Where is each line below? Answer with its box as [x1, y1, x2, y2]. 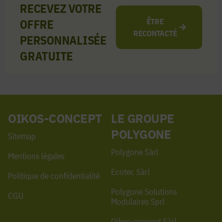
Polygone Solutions [111, 186, 177, 197]
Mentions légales [8, 151, 64, 162]
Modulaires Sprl [111, 196, 165, 207]
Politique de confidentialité [8, 170, 100, 181]
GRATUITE [20, 48, 73, 64]
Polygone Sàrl [111, 147, 158, 158]
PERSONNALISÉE [20, 32, 107, 48]
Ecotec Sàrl [111, 166, 150, 177]
